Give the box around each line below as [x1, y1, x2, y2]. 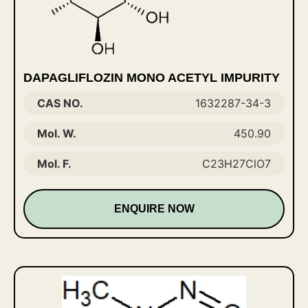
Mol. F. [37, 157, 71, 170]
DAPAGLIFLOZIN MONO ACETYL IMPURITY [23, 71, 280, 85]
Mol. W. [37, 126, 76, 140]
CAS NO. [37, 96, 83, 110]
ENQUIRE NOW [113, 203, 195, 214]
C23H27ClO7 [202, 157, 271, 170]
